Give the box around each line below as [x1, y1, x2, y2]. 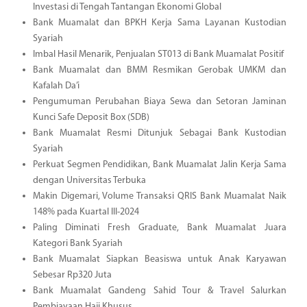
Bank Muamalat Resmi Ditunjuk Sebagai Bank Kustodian [32, 127, 286, 138]
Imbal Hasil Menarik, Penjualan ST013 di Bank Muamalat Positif [32, 49, 284, 60]
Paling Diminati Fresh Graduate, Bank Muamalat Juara [32, 222, 286, 233]
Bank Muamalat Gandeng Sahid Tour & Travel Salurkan [32, 285, 286, 296]
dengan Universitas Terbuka [32, 175, 146, 186]
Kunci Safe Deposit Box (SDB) [32, 112, 149, 123]
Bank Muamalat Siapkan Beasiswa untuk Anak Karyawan [32, 254, 286, 265]
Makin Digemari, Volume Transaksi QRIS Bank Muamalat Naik [32, 191, 286, 201]
